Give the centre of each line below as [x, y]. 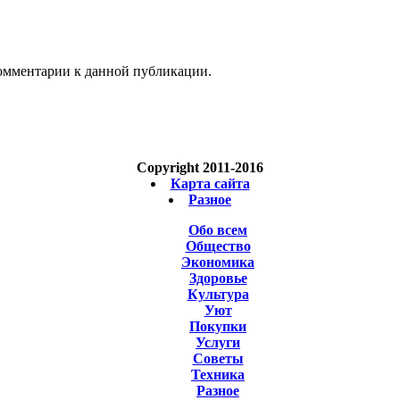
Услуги [218, 342]
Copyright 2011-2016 [200, 167]
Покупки [218, 326]
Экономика [218, 262]
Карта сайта [210, 183]
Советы [218, 358]
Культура [218, 294]
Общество [218, 246]
